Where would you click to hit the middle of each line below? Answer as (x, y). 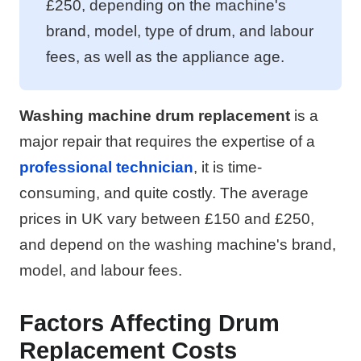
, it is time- (228, 167)
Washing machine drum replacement (155, 115)
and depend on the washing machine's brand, (178, 244)
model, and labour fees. (101, 270)
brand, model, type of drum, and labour (180, 31)
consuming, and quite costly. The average (164, 193)
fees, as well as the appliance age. (165, 56)
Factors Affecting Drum (149, 323)
